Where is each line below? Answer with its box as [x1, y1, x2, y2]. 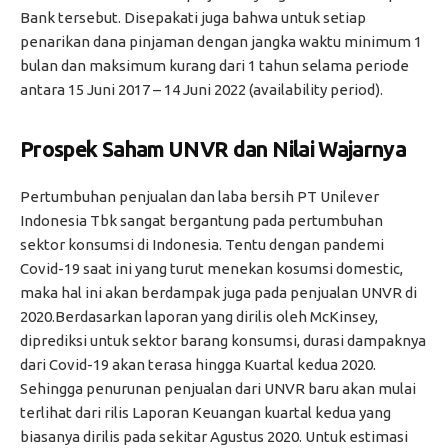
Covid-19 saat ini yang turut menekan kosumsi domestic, [20, 260, 403, 278]
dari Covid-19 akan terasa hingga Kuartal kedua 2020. [20, 356, 376, 374]
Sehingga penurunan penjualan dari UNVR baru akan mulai [20, 380, 416, 398]
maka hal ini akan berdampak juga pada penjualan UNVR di [20, 284, 417, 302]
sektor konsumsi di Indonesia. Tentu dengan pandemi [20, 236, 384, 254]
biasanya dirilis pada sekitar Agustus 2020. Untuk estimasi [20, 428, 408, 446]
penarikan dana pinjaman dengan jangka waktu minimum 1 [20, 32, 422, 50]
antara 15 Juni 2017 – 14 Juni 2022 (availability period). [20, 80, 383, 98]
